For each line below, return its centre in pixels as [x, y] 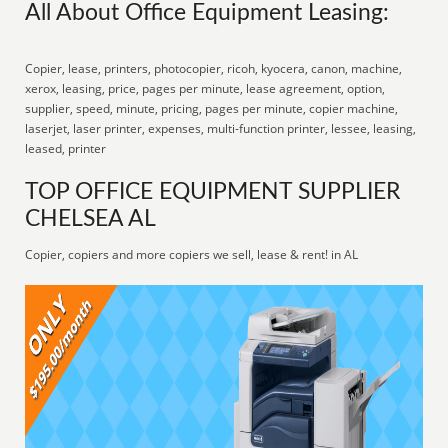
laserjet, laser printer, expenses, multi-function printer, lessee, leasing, [221, 128]
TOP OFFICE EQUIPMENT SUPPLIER [213, 192]
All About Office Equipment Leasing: [207, 13]
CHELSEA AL [91, 219]
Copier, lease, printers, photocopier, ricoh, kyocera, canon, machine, [214, 68]
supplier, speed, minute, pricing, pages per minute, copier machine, [212, 108]
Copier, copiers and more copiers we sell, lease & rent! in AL [192, 254]
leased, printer [66, 148]
